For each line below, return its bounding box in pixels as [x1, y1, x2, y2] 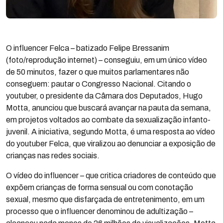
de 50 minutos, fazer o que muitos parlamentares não [6, 68, 189, 76]
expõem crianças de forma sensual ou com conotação [6, 183, 193, 192]
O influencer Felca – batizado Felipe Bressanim [6, 44, 169, 52]
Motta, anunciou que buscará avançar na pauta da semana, [6, 104, 211, 112]
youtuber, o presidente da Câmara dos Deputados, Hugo [6, 92, 203, 100]
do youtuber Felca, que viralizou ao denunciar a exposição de [6, 139, 216, 148]
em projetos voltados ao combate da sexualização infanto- [6, 115, 211, 124]
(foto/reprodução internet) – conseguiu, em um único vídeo [6, 56, 207, 64]
